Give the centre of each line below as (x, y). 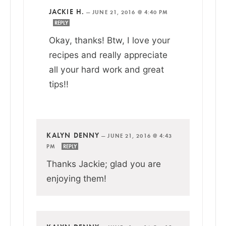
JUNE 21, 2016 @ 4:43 (140, 135)
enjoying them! (76, 178)
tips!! (59, 84)
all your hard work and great (106, 69)
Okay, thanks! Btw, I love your (109, 40)
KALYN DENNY (73, 135)
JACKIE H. (67, 11)
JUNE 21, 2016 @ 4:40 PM (130, 12)
